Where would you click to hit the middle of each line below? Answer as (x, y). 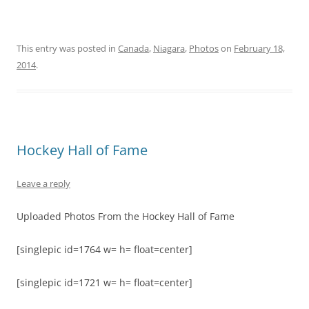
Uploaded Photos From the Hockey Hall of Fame (126, 217)
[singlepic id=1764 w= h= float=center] (104, 250)
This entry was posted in (67, 49)
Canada (133, 49)
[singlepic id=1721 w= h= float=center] (104, 283)
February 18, (259, 49)
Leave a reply (43, 184)
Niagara (169, 49)
